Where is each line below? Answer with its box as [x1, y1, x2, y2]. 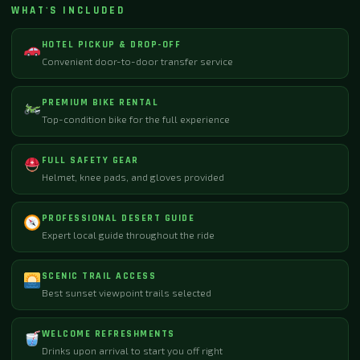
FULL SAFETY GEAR [41, 154, 139, 166]
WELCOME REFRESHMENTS [41, 328, 175, 340]
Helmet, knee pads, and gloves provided [41, 171, 224, 182]
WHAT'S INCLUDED [11, 4, 125, 17]
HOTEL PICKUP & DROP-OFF [41, 39, 182, 51]
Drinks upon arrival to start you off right [41, 345, 223, 356]
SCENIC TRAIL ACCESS [41, 270, 157, 282]
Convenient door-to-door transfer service [41, 55, 233, 67]
